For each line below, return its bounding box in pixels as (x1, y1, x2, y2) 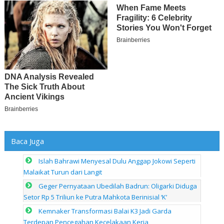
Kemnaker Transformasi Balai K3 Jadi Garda (38, 206, 172, 216)
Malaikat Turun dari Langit (23, 167, 102, 177)
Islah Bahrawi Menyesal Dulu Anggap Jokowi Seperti (38, 156, 196, 166)
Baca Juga (10, 135, 44, 146)
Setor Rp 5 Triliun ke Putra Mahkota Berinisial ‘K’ (23, 192, 167, 202)
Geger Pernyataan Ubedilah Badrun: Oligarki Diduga (38, 181, 197, 191)
